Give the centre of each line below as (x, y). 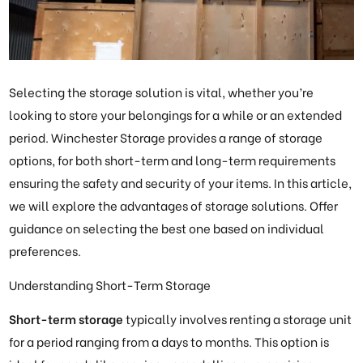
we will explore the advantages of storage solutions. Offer (174, 205)
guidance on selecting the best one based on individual (167, 228)
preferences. (45, 251)
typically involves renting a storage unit (238, 319)
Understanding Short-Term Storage (110, 285)
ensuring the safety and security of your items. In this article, (181, 183)
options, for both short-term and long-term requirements (173, 160)
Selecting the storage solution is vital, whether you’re (162, 92)
